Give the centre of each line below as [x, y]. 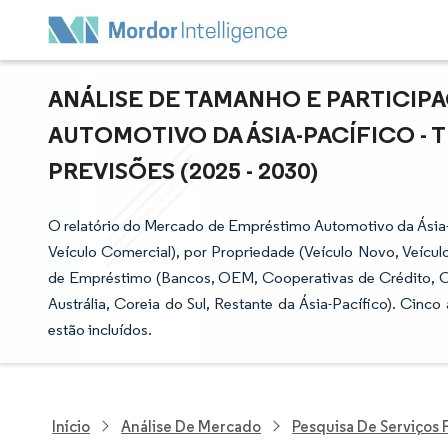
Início [71, 426]
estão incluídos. [100, 329]
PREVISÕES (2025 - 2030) [183, 170]
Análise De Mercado [191, 426]
